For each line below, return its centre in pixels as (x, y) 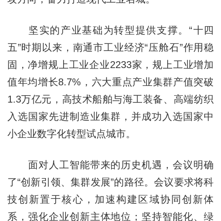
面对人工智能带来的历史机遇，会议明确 (110, 165)
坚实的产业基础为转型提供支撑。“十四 (110, 30)
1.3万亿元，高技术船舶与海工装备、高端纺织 (110, 99)
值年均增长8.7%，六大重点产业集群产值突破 (110, 82)
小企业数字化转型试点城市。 (71, 133)
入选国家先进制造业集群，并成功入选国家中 (110, 116)
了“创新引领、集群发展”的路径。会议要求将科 (110, 182)
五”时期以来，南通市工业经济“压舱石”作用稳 (110, 47)
